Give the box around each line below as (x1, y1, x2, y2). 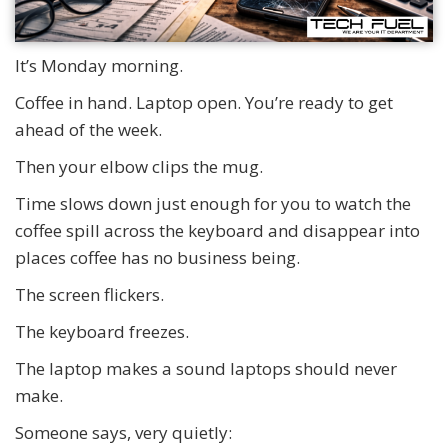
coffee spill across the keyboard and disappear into (15, 218, 420, 242)
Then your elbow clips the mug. (15, 154, 263, 178)
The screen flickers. (15, 282, 164, 306)
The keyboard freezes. (15, 319, 189, 343)
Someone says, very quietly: (15, 420, 232, 444)
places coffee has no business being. (15, 245, 300, 269)
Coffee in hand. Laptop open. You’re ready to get (15, 90, 393, 114)
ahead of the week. (15, 117, 162, 141)
